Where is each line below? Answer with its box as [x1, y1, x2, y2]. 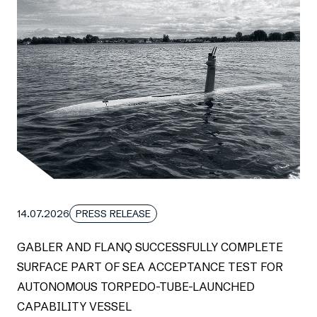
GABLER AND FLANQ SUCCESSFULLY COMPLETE [17, 239, 283, 254]
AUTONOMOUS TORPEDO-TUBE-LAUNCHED [17, 279, 255, 294]
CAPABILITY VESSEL [17, 299, 132, 313]
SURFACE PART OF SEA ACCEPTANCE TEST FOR [17, 259, 283, 274]
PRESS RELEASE [76, 207, 151, 220]
